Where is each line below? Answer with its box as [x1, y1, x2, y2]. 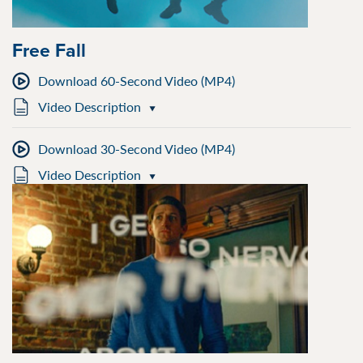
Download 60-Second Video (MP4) [38, 71, 235, 90]
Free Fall [12, 36, 86, 63]
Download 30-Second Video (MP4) [38, 139, 235, 158]
